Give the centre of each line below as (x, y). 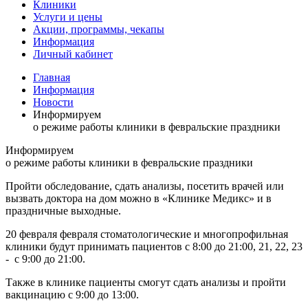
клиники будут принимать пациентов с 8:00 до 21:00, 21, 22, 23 (154, 246)
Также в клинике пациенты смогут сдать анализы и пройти (146, 282)
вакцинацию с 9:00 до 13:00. (72, 295)
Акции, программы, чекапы (99, 29)
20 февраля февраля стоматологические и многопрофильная (147, 234)
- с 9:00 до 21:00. (45, 259)
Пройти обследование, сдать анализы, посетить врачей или (145, 186)
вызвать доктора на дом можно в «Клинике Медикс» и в (139, 198)
